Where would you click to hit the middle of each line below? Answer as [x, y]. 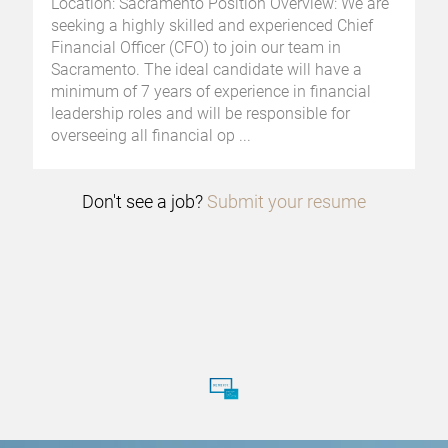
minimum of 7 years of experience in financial [211, 91]
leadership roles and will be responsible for [200, 113]
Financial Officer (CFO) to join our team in [196, 47]
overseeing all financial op [143, 135]
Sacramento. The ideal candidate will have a [206, 69]
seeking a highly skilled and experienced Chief [212, 25]
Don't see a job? [142, 201]
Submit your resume [286, 201]
